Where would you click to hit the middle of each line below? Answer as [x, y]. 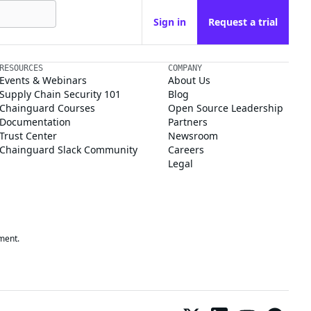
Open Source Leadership [225, 108]
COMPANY [185, 68]
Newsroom [193, 136]
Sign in [170, 22]
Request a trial [243, 22]
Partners [187, 122]
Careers [186, 150]
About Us [189, 80]
